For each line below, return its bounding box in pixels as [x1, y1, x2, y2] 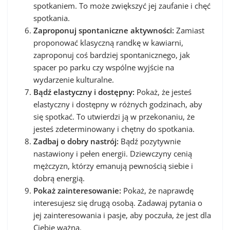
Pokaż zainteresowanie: [33, 185, 121, 196]
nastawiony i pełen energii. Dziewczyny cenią [33, 148, 192, 159]
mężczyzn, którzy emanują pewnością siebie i [33, 160, 193, 171]
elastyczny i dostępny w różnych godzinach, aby [33, 99, 202, 109]
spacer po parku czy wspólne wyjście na [33, 62, 174, 72]
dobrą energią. [33, 172, 85, 183]
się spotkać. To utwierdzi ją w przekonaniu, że [33, 111, 195, 122]
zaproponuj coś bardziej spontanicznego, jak [33, 49, 190, 60]
